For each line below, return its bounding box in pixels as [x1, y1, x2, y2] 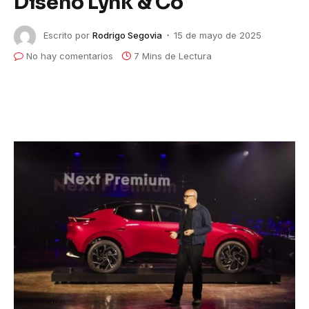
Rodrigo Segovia [92, 30, 162, 41]
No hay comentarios [26, 50, 113, 61]
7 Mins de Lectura [134, 50, 212, 61]
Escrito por [43, 30, 90, 41]
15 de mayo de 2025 [174, 30, 261, 41]
